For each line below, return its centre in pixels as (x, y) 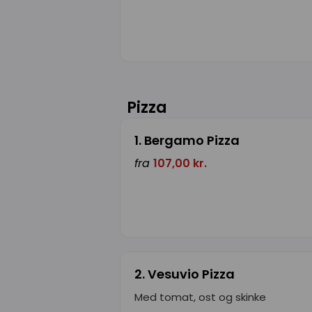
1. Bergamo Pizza (187, 140)
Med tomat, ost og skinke (200, 297)
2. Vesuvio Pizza (185, 274)
